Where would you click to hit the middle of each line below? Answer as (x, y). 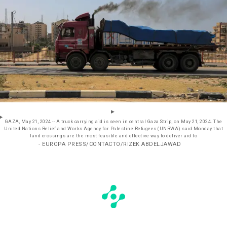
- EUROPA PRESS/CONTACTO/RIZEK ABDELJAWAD (110, 144)
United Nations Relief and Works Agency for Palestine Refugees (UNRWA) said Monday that (113, 129)
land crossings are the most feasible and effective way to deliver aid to (113, 136)
